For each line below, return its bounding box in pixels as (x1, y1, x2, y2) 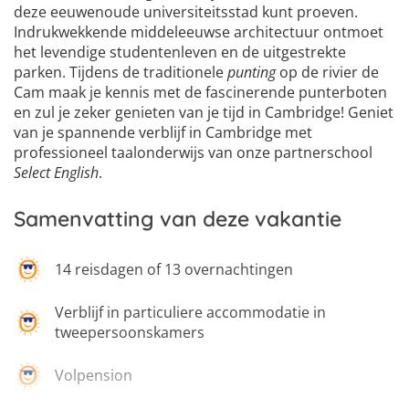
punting (227, 62, 276, 82)
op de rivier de (276, 62, 379, 82)
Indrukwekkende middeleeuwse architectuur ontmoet (14, 22, 383, 42)
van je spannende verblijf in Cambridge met (14, 122, 312, 142)
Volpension (55, 365, 132, 385)
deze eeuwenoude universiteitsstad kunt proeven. (14, 2, 358, 22)
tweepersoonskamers (55, 322, 204, 342)
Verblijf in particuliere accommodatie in (55, 302, 326, 322)
